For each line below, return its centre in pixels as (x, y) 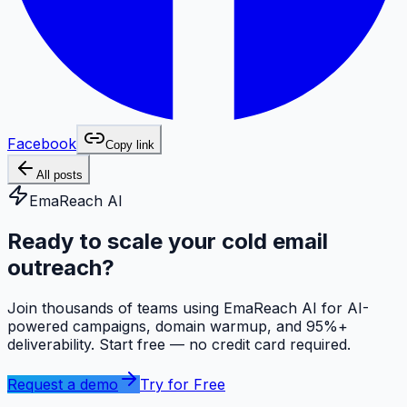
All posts (60, 174)
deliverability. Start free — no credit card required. (179, 344)
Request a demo (63, 384)
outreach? (61, 267)
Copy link (130, 144)
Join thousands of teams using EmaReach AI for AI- (188, 308)
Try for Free (183, 384)
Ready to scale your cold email (168, 241)
